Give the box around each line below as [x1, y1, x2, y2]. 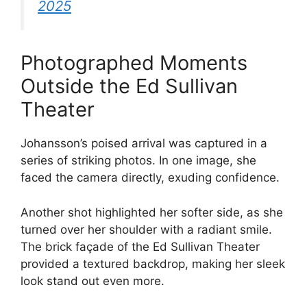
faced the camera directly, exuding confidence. [21, 171, 280, 185]
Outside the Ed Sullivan [21, 74, 238, 99]
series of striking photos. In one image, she [21, 153, 256, 168]
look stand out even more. [21, 273, 164, 288]
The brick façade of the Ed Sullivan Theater [21, 239, 260, 254]
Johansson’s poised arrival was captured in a [21, 136, 267, 151]
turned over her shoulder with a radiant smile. [21, 222, 272, 236]
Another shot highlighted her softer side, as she [21, 205, 283, 219]
